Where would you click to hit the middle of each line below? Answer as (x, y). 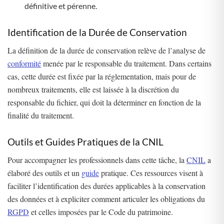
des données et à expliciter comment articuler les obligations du (106, 199)
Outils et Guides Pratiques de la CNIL (85, 141)
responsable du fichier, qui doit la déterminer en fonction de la (104, 102)
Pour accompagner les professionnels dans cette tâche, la (97, 160)
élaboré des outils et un (44, 173)
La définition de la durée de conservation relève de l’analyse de (106, 50)
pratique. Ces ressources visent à (151, 173)
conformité (24, 63)
